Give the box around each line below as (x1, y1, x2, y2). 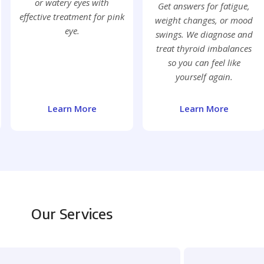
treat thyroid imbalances (156, 42, 252, 55)
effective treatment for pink (19, 11, 124, 23)
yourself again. (175, 71, 233, 83)
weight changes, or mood (155, 14, 253, 27)
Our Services (31, 204, 113, 223)
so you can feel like (167, 57, 240, 69)
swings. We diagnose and (155, 28, 253, 41)
